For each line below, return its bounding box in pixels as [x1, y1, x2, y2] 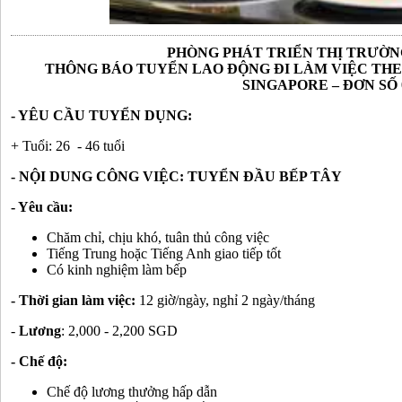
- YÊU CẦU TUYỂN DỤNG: [11, 108, 192, 123]
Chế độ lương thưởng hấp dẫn [47, 384, 217, 399]
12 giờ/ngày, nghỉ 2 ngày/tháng [139, 293, 315, 308]
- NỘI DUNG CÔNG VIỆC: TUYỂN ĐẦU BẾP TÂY [11, 169, 342, 184]
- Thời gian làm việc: [11, 293, 139, 308]
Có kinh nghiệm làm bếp [47, 262, 190, 277]
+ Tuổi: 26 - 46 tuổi [11, 138, 125, 153]
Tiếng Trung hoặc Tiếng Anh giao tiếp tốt [47, 246, 281, 261]
